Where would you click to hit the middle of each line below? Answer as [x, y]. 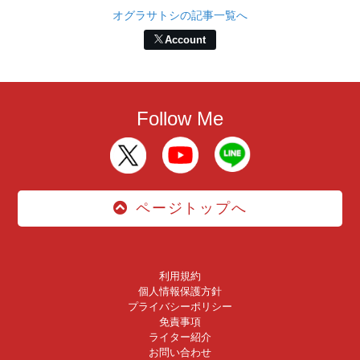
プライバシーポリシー [180, 306]
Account [185, 40]
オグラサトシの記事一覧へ [180, 15]
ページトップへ [192, 209]
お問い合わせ [180, 352]
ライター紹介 [180, 337]
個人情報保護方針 [180, 291]
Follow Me [180, 118]
